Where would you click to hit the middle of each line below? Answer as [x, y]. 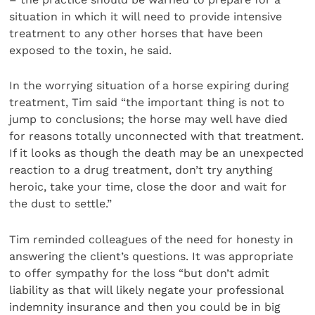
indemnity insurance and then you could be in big [145, 307]
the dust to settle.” [61, 204]
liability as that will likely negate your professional [147, 290]
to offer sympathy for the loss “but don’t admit [140, 273]
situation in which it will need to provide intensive [146, 16]
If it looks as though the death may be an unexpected [157, 153]
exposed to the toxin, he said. [91, 50]
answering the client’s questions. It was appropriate [152, 256]
